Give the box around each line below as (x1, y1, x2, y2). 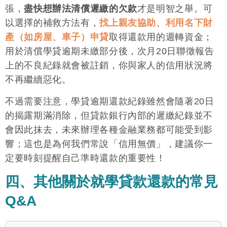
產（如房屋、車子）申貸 (5, 32, 109, 43)
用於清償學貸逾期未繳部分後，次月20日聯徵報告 (5, 46, 214, 57)
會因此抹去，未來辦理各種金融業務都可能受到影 (5, 124, 213, 135)
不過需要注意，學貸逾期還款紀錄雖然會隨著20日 (5, 96, 214, 106)
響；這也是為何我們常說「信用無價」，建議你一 (5, 138, 213, 149)
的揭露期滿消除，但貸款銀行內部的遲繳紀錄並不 (5, 110, 213, 121)
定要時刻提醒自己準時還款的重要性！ (5, 153, 166, 163)
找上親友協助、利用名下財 (99, 18, 213, 28)
